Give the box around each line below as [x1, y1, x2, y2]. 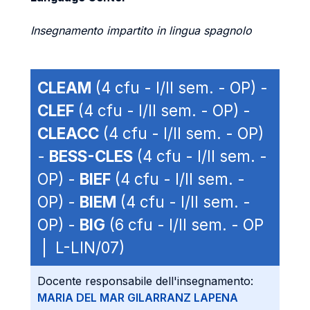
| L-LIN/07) [37, 238, 125, 257]
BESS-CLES [49, 147, 133, 165]
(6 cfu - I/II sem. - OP [105, 215, 264, 234]
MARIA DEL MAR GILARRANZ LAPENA [37, 291, 238, 304]
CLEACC [37, 124, 99, 143]
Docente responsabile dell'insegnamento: [37, 274, 253, 288]
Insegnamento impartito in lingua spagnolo [30, 24, 252, 37]
